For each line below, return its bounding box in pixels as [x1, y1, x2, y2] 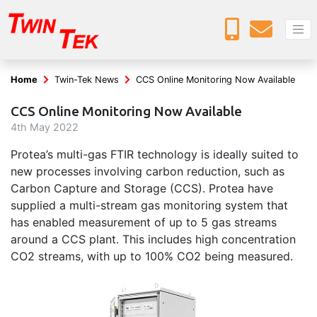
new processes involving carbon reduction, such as [11, 164, 284, 179]
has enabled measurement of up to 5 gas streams [11, 215, 277, 230]
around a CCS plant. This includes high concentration [11, 232, 296, 247]
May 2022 [27, 121, 79, 134]
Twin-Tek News [54, 74, 119, 86]
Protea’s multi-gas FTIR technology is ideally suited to [11, 147, 299, 162]
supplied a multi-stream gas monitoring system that [11, 198, 288, 213]
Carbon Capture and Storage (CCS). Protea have [11, 181, 273, 196]
